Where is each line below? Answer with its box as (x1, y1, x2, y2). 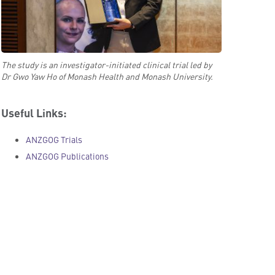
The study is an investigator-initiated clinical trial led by (1, 58, 212, 71)
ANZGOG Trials (26, 133, 83, 146)
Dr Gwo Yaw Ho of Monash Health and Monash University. (1, 69, 214, 82)
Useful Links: (1, 104, 68, 121)
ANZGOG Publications (26, 150, 109, 163)
